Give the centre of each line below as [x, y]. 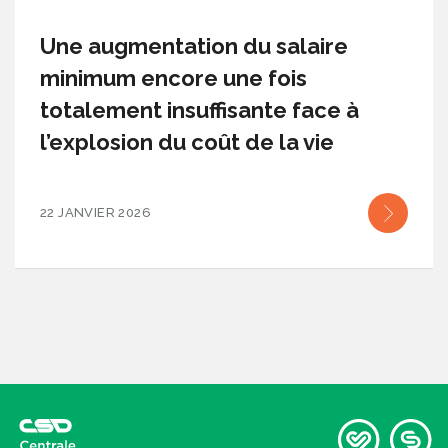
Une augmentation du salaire [194, 46]
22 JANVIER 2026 [95, 212]
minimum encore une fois [173, 78]
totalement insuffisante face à [199, 110]
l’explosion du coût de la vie [187, 142]
